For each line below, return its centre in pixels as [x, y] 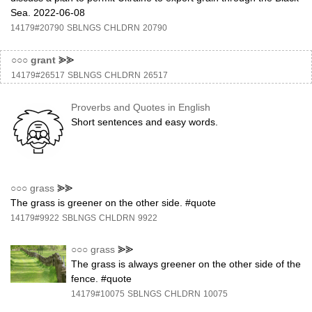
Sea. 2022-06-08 [48, 13]
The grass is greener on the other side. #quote [113, 203]
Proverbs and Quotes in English [141, 107]
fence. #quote [102, 279]
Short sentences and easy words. [145, 122]
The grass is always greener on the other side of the [186, 264]
